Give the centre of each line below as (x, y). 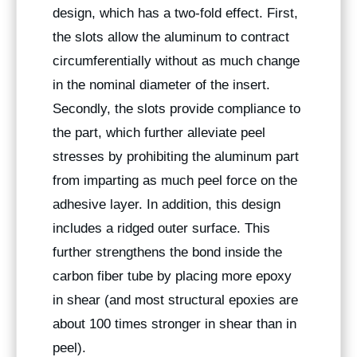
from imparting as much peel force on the (175, 180)
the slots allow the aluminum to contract (171, 37)
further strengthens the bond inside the (167, 252)
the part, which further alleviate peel (159, 132)
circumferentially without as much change (176, 61)
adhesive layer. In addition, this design (167, 204)
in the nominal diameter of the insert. (161, 84)
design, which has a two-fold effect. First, (175, 13)
